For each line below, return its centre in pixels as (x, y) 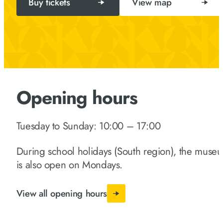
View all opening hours (61, 194)
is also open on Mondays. (69, 165)
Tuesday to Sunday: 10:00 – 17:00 (88, 126)
